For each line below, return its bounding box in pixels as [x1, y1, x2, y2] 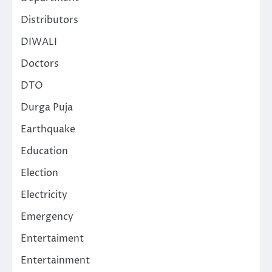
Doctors [21, 57, 59, 71]
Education [21, 144, 68, 158]
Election [21, 166, 58, 180]
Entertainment [21, 254, 90, 268]
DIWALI [21, 35, 57, 49]
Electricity [21, 188, 67, 202]
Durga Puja [21, 101, 73, 115]
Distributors [21, 13, 78, 27]
